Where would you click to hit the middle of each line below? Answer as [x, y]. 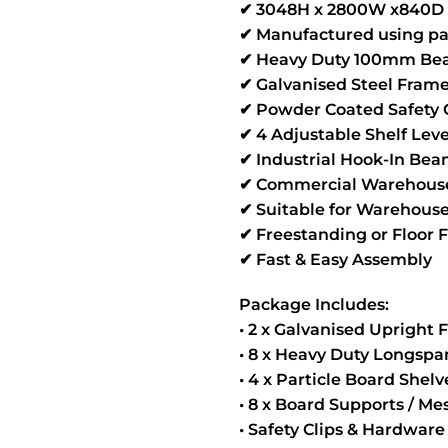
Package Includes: [314, 304]
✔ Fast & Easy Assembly [335, 259]
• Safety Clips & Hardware [342, 429]
